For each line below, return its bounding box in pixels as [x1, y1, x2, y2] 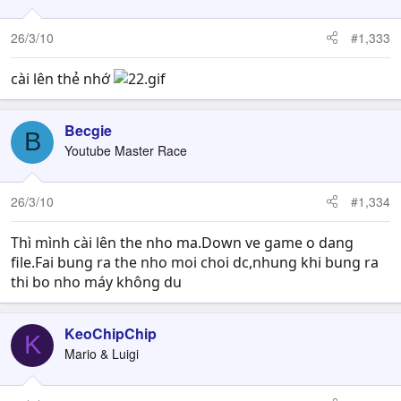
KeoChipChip [64, 322, 157, 344]
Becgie [64, 119, 112, 141]
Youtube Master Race [64, 141, 187, 159]
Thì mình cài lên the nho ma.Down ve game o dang [11, 232, 354, 252]
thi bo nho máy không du [11, 271, 182, 292]
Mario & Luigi [64, 344, 139, 363]
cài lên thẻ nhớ [11, 68, 114, 89]
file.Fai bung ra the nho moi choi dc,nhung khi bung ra [11, 252, 379, 272]
